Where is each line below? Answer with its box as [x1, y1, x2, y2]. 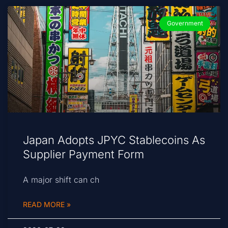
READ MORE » [23, 200, 71, 209]
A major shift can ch [23, 175, 99, 185]
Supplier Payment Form [23, 148, 144, 161]
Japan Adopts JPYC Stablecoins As [23, 133, 205, 147]
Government [166, 19, 203, 27]
